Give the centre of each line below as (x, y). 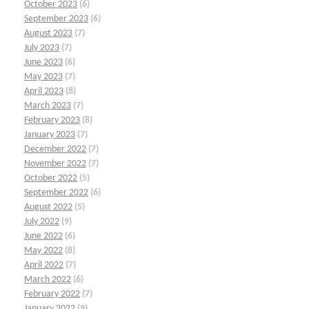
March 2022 (48, 279)
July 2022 (42, 221)
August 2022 (48, 207)
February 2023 (52, 120)
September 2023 (56, 19)
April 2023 (44, 91)
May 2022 (43, 250)
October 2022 (51, 178)
